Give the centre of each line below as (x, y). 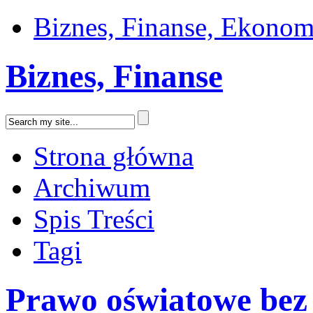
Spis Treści (94, 219)
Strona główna (114, 156)
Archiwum (92, 187)
